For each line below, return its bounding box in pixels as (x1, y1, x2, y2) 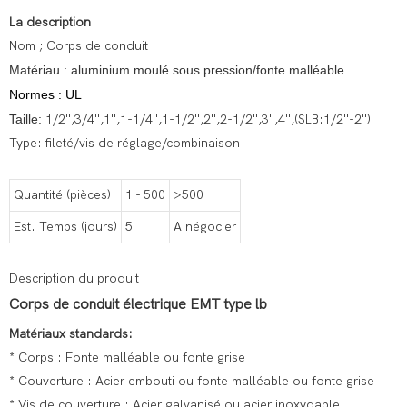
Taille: (9, 112, 45, 127)
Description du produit (9, 271, 139, 287)
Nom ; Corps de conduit (9, 38, 148, 55)
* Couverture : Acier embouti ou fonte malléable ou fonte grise (9, 373, 374, 390)
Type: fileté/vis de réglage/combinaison (9, 135, 240, 152)
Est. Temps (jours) (14, 219, 117, 235)
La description (9, 15, 91, 31)
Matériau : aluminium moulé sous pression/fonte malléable (9, 63, 344, 78)
